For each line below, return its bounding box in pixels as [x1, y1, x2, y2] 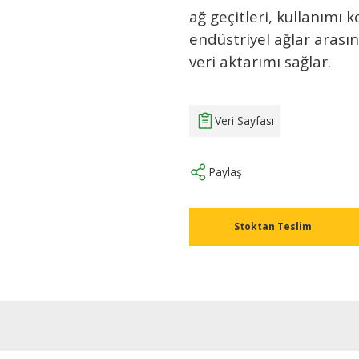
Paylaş [208, 164, 242, 179]
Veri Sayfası [215, 113, 274, 128]
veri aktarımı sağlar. [189, 51, 331, 71]
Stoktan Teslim [234, 220, 312, 233]
